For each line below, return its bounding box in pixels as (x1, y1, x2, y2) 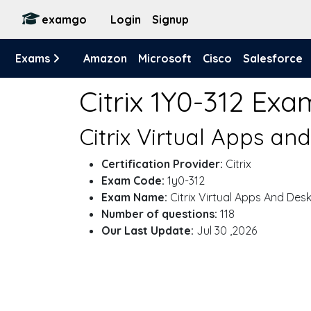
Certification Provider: (101, 157, 223, 171)
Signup (152, 12, 189, 26)
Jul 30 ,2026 (194, 224, 257, 237)
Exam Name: (101, 190, 167, 204)
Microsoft (138, 51, 192, 65)
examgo (42, 12, 87, 26)
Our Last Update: (101, 224, 194, 237)
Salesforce (243, 51, 303, 65)
